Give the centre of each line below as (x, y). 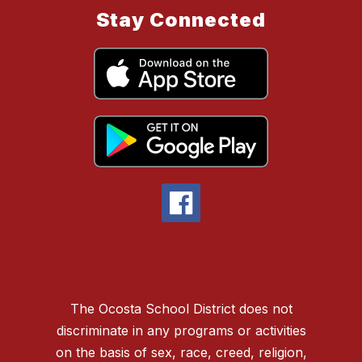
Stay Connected (181, 20)
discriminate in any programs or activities (181, 331)
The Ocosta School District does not (181, 309)
